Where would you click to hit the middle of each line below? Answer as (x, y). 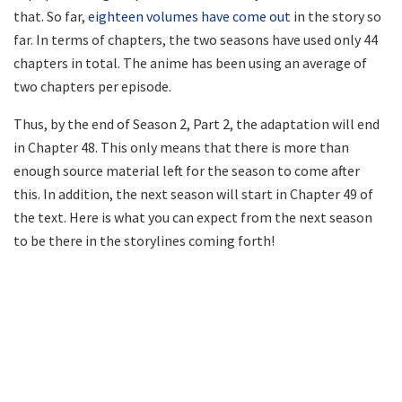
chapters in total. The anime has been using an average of (190, 63)
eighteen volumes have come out (189, 17)
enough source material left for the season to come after (187, 171)
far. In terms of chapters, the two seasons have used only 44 (196, 40)
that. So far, (51, 17)
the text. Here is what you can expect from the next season (193, 218)
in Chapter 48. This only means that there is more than (181, 148)
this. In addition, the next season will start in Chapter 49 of (193, 194)
